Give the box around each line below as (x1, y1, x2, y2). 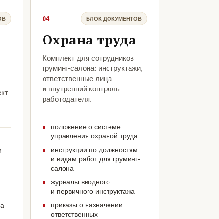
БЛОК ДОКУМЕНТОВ (86, 15, 142, 22)
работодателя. (42, 95, 92, 104)
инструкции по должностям (50, 146, 138, 154)
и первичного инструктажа (50, 187, 135, 196)
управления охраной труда (50, 132, 138, 140)
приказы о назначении (50, 201, 123, 209)
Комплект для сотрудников (42, 54, 134, 63)
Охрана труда (42, 31, 136, 49)
